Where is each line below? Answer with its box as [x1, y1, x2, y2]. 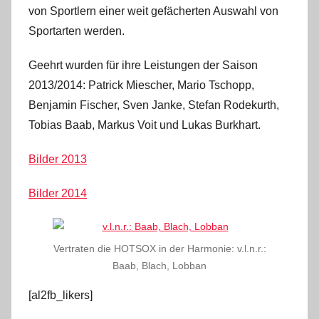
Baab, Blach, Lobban [113, 260, 206, 272]
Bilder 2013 [28, 153, 87, 166]
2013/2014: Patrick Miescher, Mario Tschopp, [28, 79, 254, 92]
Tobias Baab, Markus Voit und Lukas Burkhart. [28, 119, 261, 132]
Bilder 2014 [28, 187, 87, 200]
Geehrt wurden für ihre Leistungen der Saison [28, 59, 258, 72]
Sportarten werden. [28, 25, 125, 38]
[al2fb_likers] [28, 289, 93, 302]
